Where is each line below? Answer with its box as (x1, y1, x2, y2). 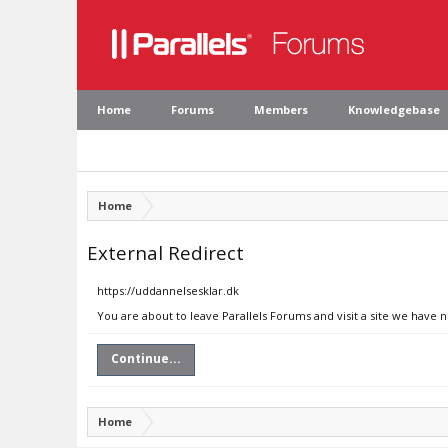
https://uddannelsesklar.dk (97, 283, 239, 298)
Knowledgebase (348, 102, 440, 117)
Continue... (111, 350, 181, 367)
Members (254, 102, 308, 117)
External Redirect (87, 240, 244, 265)
